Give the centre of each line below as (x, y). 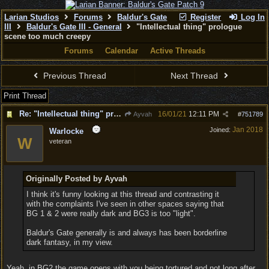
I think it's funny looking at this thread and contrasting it (122, 194)
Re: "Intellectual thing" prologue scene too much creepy (117, 114)
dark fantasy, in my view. (69, 242)
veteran (60, 141)
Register (205, 17)
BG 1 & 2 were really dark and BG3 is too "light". (111, 213)
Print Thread (25, 96)
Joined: (221, 130)
